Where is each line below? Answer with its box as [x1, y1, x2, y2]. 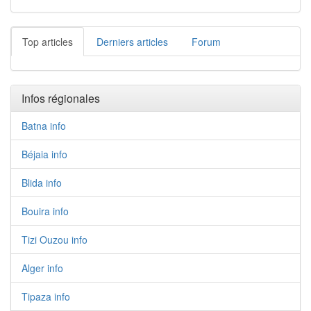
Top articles [22, 35, 73, 49]
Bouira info [22, 204, 69, 218]
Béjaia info [22, 147, 67, 161]
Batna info [22, 119, 66, 133]
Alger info [22, 261, 63, 275]
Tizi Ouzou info [22, 233, 87, 246]
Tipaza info [22, 289, 70, 303]
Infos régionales [22, 90, 100, 106]
